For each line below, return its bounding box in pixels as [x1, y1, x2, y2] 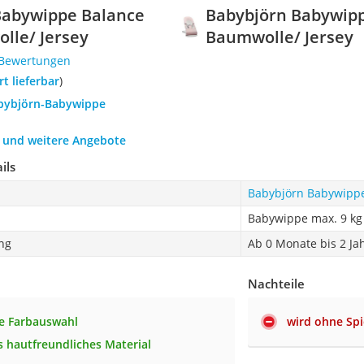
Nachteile [248, 275, 305, 292]
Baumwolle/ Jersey [206, 26, 354, 49]
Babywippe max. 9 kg [247, 210, 362, 227]
